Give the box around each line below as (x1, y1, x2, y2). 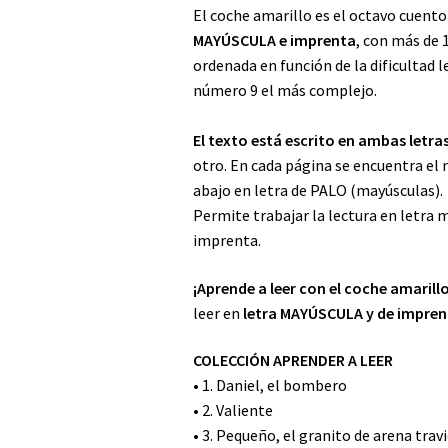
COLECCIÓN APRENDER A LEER (192, 350, 393, 371)
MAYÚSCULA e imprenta (192, 29, 356, 50)
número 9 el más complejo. (192, 79, 377, 100)
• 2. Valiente (192, 400, 273, 421)
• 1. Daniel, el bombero (192, 375, 347, 396)
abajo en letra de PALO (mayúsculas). (192, 179, 443, 200)
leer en (192, 302, 243, 323)
